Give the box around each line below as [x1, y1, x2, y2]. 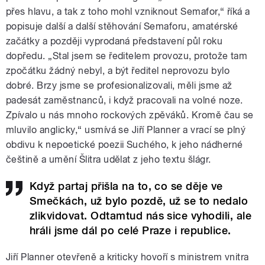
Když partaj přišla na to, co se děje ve [30, 180, 223, 193]
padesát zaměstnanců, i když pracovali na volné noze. [6, 95, 243, 106]
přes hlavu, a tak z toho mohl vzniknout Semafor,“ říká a [6, 6, 250, 18]
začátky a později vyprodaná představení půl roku [6, 35, 223, 47]
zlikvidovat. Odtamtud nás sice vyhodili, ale [30, 209, 252, 222]
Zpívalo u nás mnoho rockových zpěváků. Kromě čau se [6, 109, 254, 121]
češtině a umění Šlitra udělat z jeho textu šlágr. [6, 154, 211, 166]
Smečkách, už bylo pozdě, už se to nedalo [30, 195, 248, 208]
